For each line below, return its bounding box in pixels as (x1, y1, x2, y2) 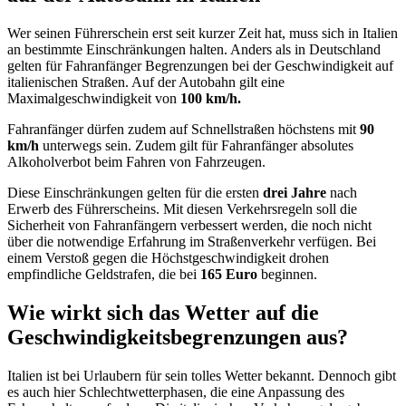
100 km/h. (180, 91, 241, 107)
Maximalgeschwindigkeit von (7, 91, 180, 107)
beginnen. (257, 266, 317, 283)
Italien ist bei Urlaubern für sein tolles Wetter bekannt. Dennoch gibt (7, 367, 396, 383)
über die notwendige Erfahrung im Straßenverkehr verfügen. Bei (7, 234, 376, 250)
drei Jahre (263, 185, 326, 201)
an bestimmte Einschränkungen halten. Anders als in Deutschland (7, 42, 381, 58)
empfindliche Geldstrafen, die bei (7, 266, 200, 283)
